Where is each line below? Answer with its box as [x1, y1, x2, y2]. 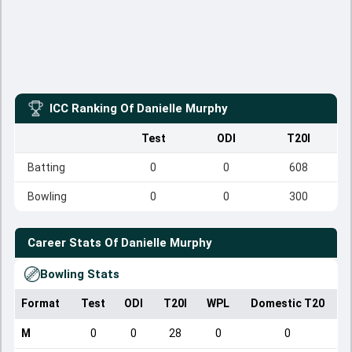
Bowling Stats [40, 267, 119, 281]
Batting [27, 161, 65, 174]
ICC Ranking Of [49, 101, 134, 115]
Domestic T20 [251, 297, 324, 310]
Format [21, 297, 60, 310]
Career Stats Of [27, 236, 118, 250]
